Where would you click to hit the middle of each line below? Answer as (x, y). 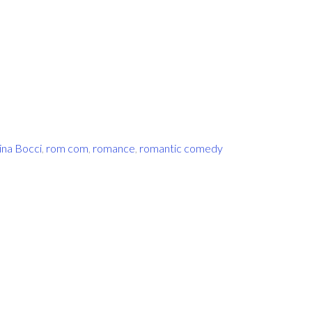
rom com (67, 148)
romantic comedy (181, 148)
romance (114, 148)
